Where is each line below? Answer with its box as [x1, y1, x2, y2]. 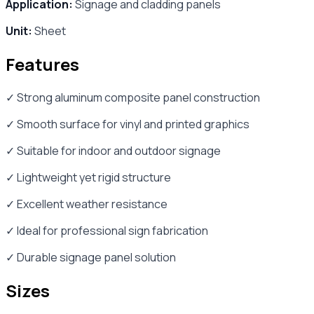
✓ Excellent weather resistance [6, 196, 168, 212]
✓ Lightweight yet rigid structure [6, 169, 171, 185]
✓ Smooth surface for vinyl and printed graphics [6, 116, 250, 132]
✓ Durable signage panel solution [6, 249, 176, 265]
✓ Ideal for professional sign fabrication [6, 222, 208, 238]
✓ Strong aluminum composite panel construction [6, 89, 260, 105]
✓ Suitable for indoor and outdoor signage [6, 142, 221, 158]
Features [6, 52, 79, 76]
